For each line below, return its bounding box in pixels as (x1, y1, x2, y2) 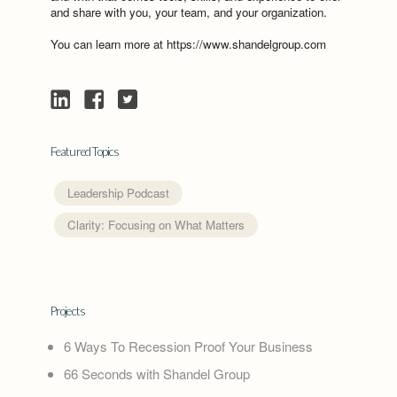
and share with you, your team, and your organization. (50, 4, 327, 21)
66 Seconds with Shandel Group (63, 364, 250, 384)
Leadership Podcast (66, 184, 169, 202)
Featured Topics (50, 144, 120, 160)
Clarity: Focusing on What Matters (66, 216, 245, 234)
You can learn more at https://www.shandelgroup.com (50, 35, 326, 53)
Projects (50, 304, 86, 319)
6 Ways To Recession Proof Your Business (63, 337, 313, 356)
